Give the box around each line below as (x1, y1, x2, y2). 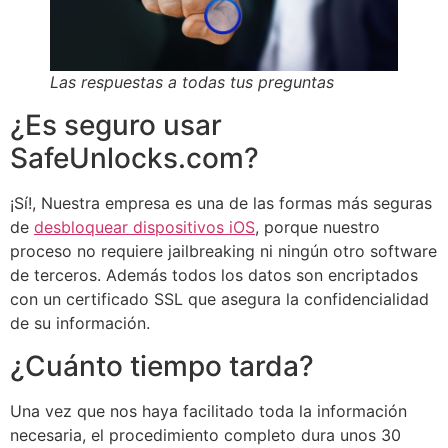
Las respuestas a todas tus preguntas (50, 72, 334, 93)
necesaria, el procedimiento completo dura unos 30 (10, 424, 401, 445)
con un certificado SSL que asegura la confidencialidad (10, 289, 429, 310)
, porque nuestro (255, 217, 380, 238)
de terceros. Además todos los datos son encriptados (10, 265, 418, 286)
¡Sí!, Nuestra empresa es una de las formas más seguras (10, 193, 432, 214)
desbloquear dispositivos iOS (34, 217, 255, 238)
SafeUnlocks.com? (10, 141, 259, 176)
